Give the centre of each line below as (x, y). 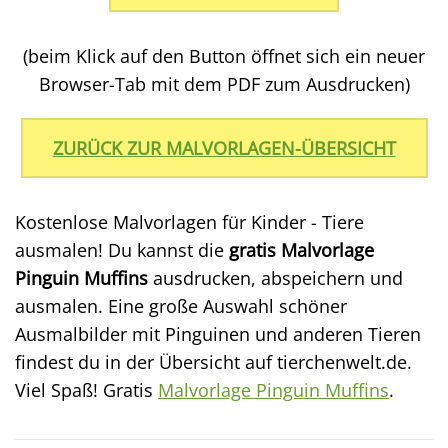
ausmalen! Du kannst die (122, 250)
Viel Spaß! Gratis (86, 390)
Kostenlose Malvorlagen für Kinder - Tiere (189, 222)
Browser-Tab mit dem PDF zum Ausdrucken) (224, 84)
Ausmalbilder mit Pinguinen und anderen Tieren (218, 334)
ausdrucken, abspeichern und (275, 278)
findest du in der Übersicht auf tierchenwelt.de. (213, 362)
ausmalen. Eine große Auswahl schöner (181, 306)
